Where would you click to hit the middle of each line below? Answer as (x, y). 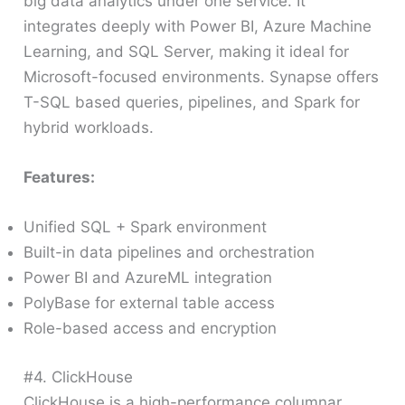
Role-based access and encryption (151, 329)
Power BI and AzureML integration (148, 278)
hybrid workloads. (89, 128)
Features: (60, 178)
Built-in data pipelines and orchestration (170, 253)
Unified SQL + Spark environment (146, 227)
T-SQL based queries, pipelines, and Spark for (192, 103)
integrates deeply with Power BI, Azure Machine (198, 27)
